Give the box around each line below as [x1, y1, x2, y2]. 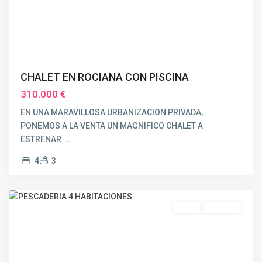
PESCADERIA [20, 160, 69, 170]
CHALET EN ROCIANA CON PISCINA [20, 71, 189, 83]
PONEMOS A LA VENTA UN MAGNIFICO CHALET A [20, 121, 203, 130]
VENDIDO [208, 204, 236, 211]
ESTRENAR [20, 135, 63, 144]
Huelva [20, 174, 47, 183]
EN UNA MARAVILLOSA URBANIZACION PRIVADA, [20, 108, 203, 117]
